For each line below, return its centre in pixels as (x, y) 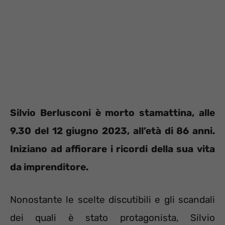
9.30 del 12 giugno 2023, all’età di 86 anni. (113, 131)
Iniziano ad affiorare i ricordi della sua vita (113, 149)
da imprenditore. (49, 167)
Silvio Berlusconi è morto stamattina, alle (113, 113)
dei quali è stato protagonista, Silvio (113, 217)
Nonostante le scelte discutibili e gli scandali (113, 199)
